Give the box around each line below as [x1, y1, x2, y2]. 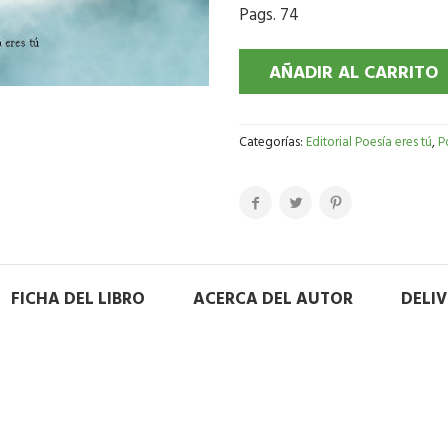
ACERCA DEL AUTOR [192, 286, 353, 313]
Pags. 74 [239, 2, 299, 29]
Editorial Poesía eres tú [306, 132, 432, 153]
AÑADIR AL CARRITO [269, 59, 438, 88]
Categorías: [239, 132, 306, 153]
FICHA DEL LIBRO [10, 286, 145, 313]
